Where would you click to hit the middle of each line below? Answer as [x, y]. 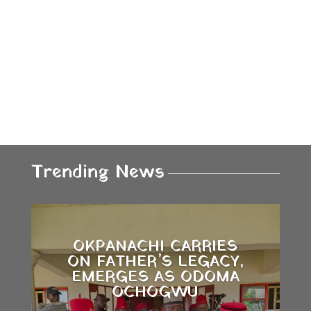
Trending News [98, 172]
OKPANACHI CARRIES [155, 246]
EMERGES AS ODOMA [155, 277]
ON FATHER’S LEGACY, [155, 262]
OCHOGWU [155, 292]
